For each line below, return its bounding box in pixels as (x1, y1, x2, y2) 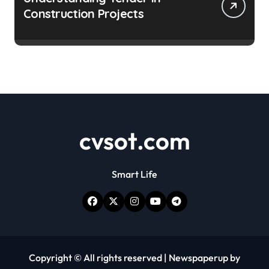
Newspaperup (169, 251, 228, 264)
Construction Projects (23, 5, 144, 21)
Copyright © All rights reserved (29, 251, 164, 264)
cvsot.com (79, 125, 190, 156)
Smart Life (112, 168, 157, 180)
